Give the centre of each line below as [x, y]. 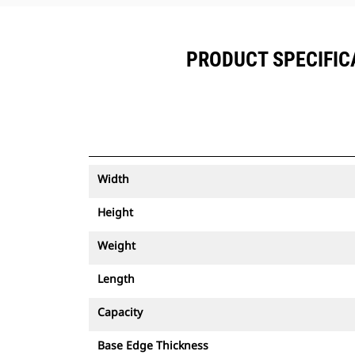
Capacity [120, 312]
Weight [116, 245]
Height [115, 212]
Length [116, 279]
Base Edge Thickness [153, 345]
